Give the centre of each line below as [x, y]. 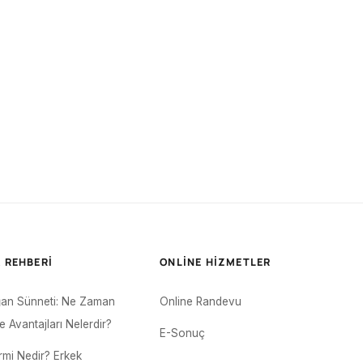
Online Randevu [201, 301]
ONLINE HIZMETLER [216, 262]
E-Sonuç [183, 333]
